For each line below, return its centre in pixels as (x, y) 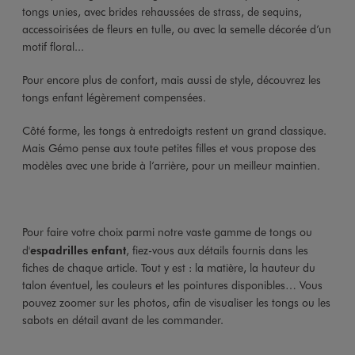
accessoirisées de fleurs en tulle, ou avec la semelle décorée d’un (176, 29)
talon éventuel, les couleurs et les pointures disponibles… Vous (172, 284)
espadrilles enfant (78, 249)
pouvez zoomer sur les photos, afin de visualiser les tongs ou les (176, 302)
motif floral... (53, 46)
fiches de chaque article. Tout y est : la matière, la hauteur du (168, 267)
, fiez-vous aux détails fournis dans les (217, 250)
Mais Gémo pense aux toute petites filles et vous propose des (169, 147)
